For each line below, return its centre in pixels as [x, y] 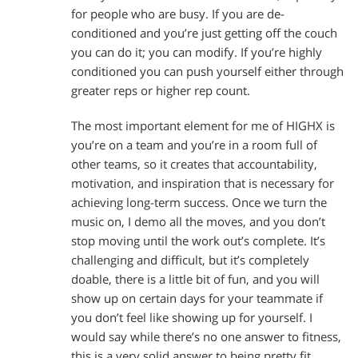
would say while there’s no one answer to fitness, [206, 336]
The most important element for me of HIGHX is [203, 125]
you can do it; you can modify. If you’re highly [197, 52]
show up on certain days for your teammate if [197, 298]
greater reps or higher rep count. [161, 90]
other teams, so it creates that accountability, [194, 164]
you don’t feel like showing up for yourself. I [192, 317]
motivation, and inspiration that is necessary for [203, 183]
